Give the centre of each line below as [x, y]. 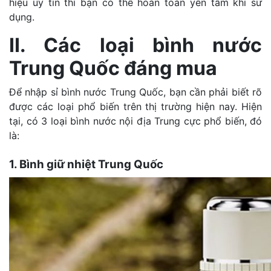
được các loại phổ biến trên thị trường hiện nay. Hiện [135, 106]
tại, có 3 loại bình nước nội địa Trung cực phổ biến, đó [135, 121]
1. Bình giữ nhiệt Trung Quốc [86, 164]
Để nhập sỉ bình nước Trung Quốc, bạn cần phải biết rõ [135, 92]
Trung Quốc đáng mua [113, 68]
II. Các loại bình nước [135, 45]
